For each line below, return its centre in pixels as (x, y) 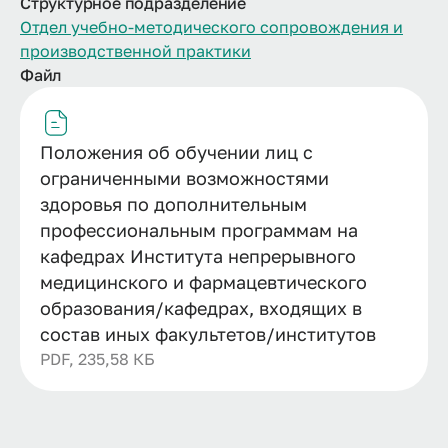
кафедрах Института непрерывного (198, 255)
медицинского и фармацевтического (203, 281)
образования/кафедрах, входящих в (201, 307)
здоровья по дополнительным (173, 203)
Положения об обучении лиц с (176, 151)
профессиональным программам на (199, 229)
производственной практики (135, 50)
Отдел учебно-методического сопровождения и (211, 26)
